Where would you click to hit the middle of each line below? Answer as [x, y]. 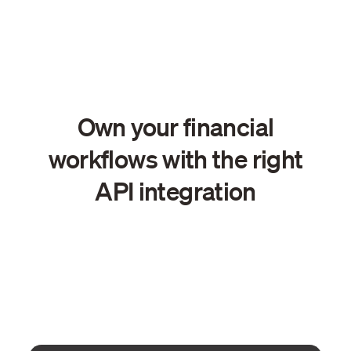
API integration [175, 191]
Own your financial [175, 127]
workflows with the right [175, 159]
